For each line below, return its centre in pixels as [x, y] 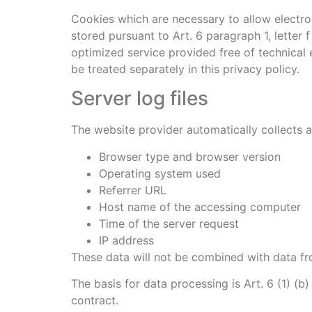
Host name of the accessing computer [200, 206]
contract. [95, 301]
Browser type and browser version [190, 156]
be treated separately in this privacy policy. [185, 69]
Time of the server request [169, 223]
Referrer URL [133, 190]
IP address [126, 240]
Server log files [140, 99]
